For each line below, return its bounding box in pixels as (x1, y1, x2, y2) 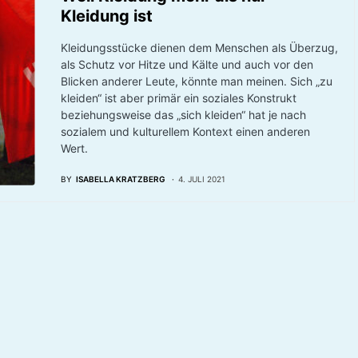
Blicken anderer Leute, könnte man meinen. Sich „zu (60, 74, 332, 88)
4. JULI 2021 (177, 173, 225, 184)
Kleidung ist (60, 6, 153, 26)
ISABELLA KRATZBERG (75, 173, 165, 184)
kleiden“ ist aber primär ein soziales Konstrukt (60, 91, 296, 105)
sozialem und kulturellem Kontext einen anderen (60, 125, 310, 138)
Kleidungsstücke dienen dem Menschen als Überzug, (60, 41, 338, 54)
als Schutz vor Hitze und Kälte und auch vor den (60, 58, 313, 71)
